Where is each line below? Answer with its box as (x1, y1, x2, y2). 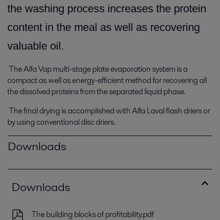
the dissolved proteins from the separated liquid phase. (7, 86, 186, 97)
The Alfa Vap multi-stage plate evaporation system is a (7, 63, 188, 75)
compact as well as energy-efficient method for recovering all (7, 75, 207, 86)
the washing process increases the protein (7, 2, 206, 15)
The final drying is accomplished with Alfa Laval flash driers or (7, 105, 210, 116)
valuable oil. (7, 40, 64, 52)
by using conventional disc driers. (7, 116, 115, 128)
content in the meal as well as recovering (7, 21, 200, 33)
